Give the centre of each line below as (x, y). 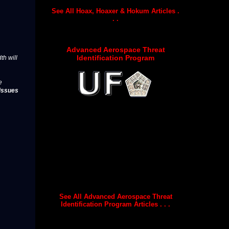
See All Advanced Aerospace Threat (116, 197)
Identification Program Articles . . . (116, 204)
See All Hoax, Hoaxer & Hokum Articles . (116, 11)
